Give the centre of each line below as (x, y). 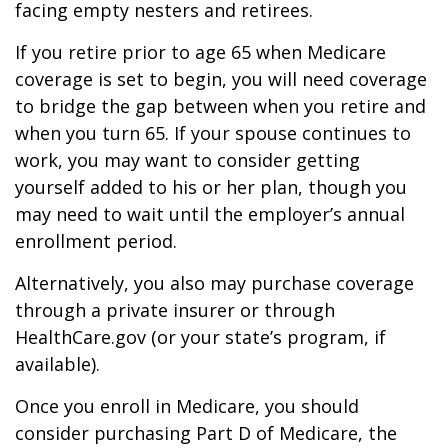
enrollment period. (96, 241)
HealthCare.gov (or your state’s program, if (200, 337)
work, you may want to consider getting (187, 160)
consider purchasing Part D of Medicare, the (206, 433)
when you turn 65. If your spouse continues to (213, 133)
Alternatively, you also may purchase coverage (214, 283)
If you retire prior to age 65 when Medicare (200, 52)
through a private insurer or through (175, 310)
